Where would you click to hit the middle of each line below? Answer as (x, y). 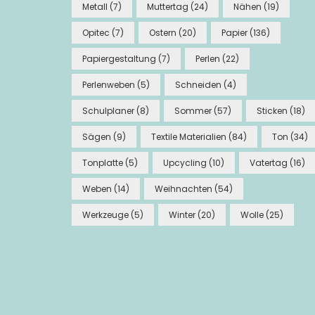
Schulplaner (108, 111)
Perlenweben (109, 85)
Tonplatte (103, 163)
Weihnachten (184, 189)
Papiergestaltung (119, 59)
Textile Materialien (189, 137)
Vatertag (269, 163)
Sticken (272, 111)
